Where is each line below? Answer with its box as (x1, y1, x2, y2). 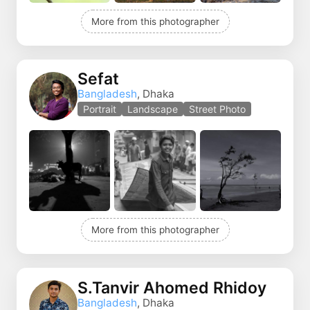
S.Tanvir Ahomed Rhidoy (77, 277, 266, 298)
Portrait (83, 103, 116, 116)
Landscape (127, 103, 178, 116)
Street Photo (189, 103, 246, 116)
